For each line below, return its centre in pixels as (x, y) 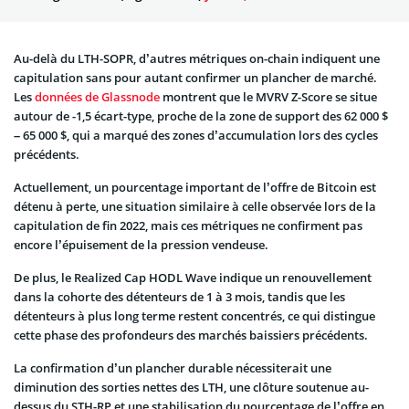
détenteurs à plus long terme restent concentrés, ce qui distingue (194, 316)
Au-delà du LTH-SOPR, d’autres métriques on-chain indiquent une (197, 59)
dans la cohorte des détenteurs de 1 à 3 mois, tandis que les (179, 297)
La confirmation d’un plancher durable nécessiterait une (173, 368)
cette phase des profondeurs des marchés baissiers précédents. (191, 336)
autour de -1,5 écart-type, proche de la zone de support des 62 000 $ (201, 116)
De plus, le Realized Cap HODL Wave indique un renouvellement (193, 278)
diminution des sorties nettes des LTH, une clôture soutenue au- (191, 388)
